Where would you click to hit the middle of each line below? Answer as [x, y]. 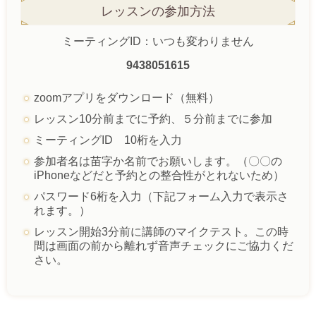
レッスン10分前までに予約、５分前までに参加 [153, 119]
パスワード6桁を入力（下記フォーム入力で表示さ [161, 196]
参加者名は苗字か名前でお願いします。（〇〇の [158, 161]
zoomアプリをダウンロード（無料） [127, 97]
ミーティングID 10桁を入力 [108, 140]
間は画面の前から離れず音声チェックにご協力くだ [164, 245]
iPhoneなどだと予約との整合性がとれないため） [159, 175]
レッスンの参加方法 [158, 12]
